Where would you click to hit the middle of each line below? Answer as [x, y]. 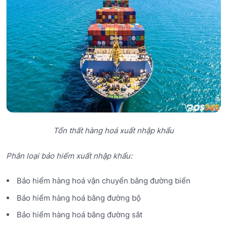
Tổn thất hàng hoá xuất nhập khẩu [113, 131]
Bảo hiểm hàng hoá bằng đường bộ [79, 198]
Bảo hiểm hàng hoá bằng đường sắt [79, 215]
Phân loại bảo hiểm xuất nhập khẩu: [69, 156]
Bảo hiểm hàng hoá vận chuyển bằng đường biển [103, 181]
